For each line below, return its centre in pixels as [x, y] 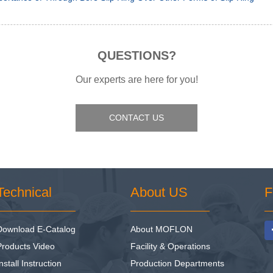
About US [159, 192]
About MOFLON [161, 229]
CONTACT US [136, 118]
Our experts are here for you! [136, 80]
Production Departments [177, 263]
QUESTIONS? [136, 55]
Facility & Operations [170, 246]
